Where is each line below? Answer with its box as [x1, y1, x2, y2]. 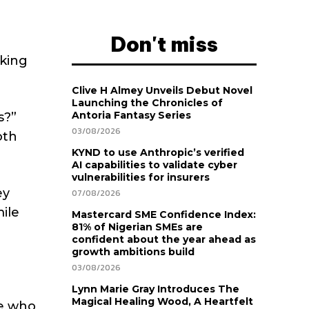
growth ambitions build [72, 246, 195, 259]
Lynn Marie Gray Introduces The [72, 283, 239, 296]
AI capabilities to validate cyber [72, 159, 237, 172]
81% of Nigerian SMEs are [72, 221, 203, 234]
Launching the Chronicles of [72, 97, 223, 110]
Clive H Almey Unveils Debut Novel [72, 84, 252, 97]
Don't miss [110, 31, 218, 58]
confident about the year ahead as [72, 233, 256, 246]
